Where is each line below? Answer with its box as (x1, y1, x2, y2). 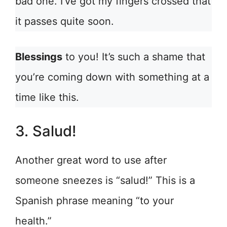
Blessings (15, 51, 62, 63)
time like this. (15, 91, 79, 104)
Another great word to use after (15, 154, 167, 167)
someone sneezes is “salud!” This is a (15, 174, 195, 187)
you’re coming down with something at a (15, 71, 209, 84)
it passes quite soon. (15, 15, 114, 28)
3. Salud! (15, 122, 77, 140)
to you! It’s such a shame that (62, 51, 205, 63)
